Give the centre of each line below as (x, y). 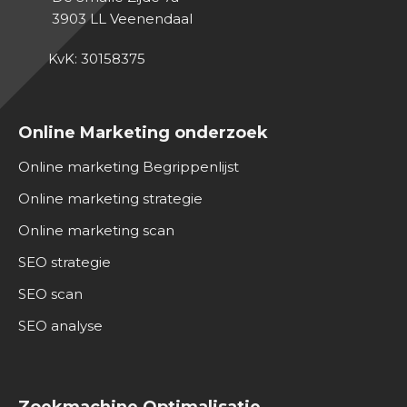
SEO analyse (60, 326)
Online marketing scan (96, 230)
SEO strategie (65, 262)
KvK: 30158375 (94, 59)
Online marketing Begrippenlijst (129, 167)
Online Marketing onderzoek (143, 133)
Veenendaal (151, 19)
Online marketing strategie (110, 199)
